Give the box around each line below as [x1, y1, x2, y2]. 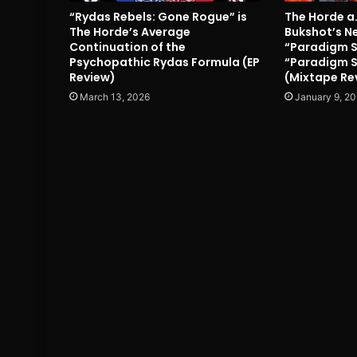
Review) [69, 69, 116, 85]
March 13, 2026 [80, 90, 150, 103]
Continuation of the [69, 38, 186, 55]
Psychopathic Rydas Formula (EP [69, 53, 260, 70]
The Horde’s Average [69, 23, 190, 40]
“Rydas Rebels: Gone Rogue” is [69, 8, 247, 25]
